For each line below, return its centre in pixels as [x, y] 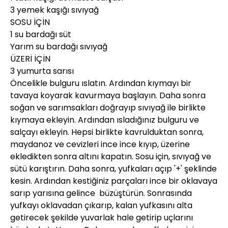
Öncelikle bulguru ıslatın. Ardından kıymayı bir [101, 83]
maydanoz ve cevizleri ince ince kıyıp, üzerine [100, 144]
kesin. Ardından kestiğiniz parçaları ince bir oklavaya [114, 181]
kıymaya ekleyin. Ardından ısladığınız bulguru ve [105, 120]
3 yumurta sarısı [42, 71]
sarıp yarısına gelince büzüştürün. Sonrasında [101, 193]
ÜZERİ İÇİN [30, 59]
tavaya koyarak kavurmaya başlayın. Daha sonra [108, 95]
